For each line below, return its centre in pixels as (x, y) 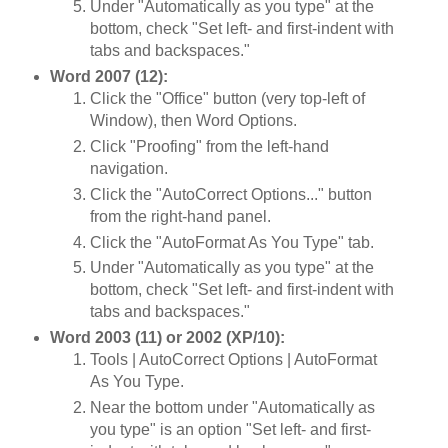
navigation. (128, 168)
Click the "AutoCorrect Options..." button (230, 194)
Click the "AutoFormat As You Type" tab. (231, 242)
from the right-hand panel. (180, 216)
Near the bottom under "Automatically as (232, 408)
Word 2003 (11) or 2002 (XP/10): (167, 338)
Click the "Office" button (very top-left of (227, 98)
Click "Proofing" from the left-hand (209, 146)
